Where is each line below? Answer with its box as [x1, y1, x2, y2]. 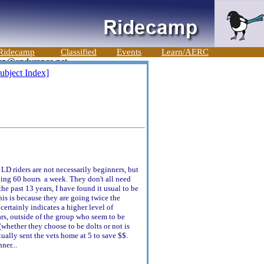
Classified [61, 47, 97, 57]
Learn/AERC [161, 47, 209, 57]
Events [117, 47, 141, 57]
